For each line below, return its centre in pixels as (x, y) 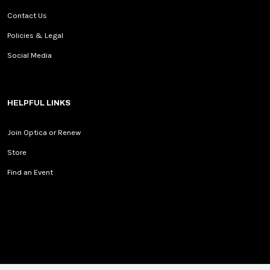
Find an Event (30, 172)
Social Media (30, 55)
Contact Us (27, 16)
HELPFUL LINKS (39, 103)
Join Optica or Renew (44, 133)
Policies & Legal (35, 36)
